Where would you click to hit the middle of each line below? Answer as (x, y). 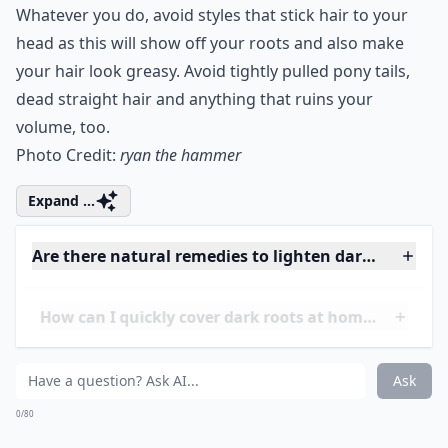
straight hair (105, 220)
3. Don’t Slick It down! (178, 44)
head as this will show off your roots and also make (210, 164)
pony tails (369, 192)
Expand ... (61, 322)
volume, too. (63, 248)
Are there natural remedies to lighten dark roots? (229, 377)
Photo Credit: (68, 276)
